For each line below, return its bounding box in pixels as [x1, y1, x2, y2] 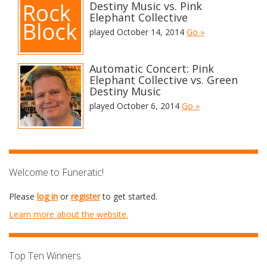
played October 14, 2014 [89, 26, 187, 38]
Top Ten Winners [9, 249, 81, 262]
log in [37, 191, 58, 202]
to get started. [100, 191, 157, 202]
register [71, 191, 100, 202]
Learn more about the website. [9, 209, 128, 220]
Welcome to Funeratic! [9, 166, 104, 179]
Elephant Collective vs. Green [89, 73, 238, 87]
